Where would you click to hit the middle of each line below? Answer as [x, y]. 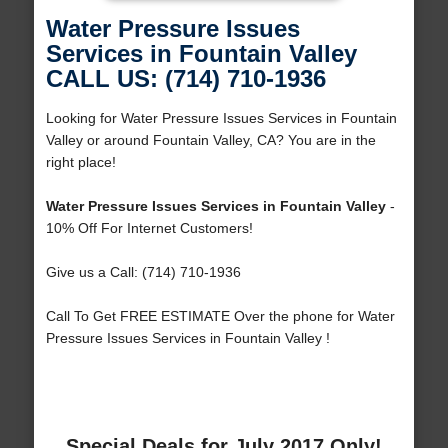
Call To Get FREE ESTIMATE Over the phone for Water [220, 316]
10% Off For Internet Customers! [149, 228]
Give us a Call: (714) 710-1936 [143, 272]
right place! [80, 162]
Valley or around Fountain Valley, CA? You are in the [210, 140]
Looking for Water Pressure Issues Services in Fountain [221, 118]
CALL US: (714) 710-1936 [185, 79]
